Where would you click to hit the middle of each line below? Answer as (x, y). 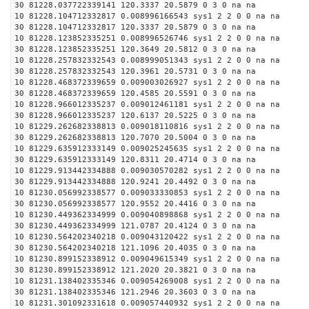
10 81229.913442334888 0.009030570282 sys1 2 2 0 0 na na (147, 171)
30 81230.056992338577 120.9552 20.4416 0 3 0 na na (135, 204)
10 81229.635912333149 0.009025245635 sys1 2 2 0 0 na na (147, 149)
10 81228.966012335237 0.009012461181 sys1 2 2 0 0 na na (147, 104)
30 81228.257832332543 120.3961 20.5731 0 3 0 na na (135, 71)
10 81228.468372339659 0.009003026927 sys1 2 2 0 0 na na (147, 82)
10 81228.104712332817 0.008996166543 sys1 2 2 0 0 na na (147, 16)
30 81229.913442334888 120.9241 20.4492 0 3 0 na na (135, 182)
